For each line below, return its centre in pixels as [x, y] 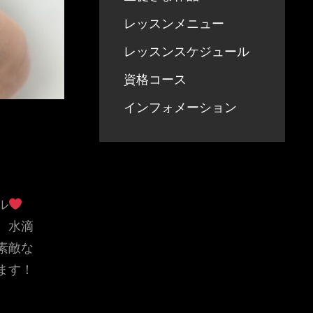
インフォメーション [181, 107]
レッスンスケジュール [187, 51]
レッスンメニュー [174, 23]
